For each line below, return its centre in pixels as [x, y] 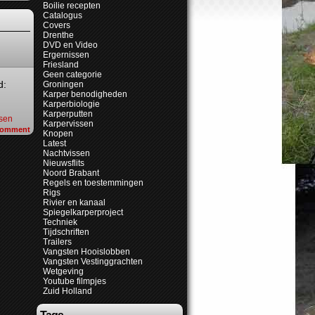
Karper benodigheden [85, 94]
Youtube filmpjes [75, 281]
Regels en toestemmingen [93, 183]
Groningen [63, 84]
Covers [57, 25]
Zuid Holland [67, 291]
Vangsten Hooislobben [86, 252]
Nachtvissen [66, 153]
